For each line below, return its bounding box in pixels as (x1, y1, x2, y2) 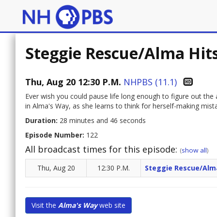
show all (182, 146, 207, 155)
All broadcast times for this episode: (25, 143, 180, 155)
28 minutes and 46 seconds (58, 116, 146, 125)
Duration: (25, 116, 58, 125)
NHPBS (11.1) (124, 76, 177, 88)
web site (97, 201, 125, 210)
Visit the (31, 201, 58, 210)
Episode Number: (25, 130, 84, 140)
